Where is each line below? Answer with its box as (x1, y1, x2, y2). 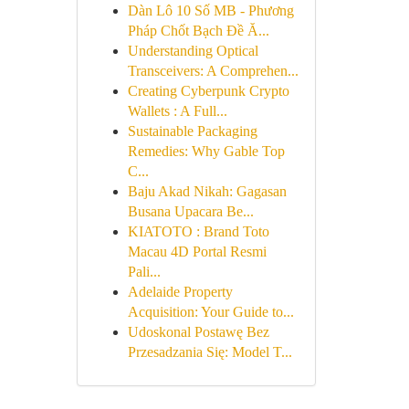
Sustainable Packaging (127, 123, 257, 139)
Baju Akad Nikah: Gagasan (127, 184, 287, 199)
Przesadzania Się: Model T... (127, 344, 292, 360)
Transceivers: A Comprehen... (127, 63, 299, 79)
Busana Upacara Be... (127, 204, 254, 219)
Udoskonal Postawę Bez (127, 324, 269, 340)
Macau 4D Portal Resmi (127, 244, 267, 259)
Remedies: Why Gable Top (127, 143, 285, 159)
